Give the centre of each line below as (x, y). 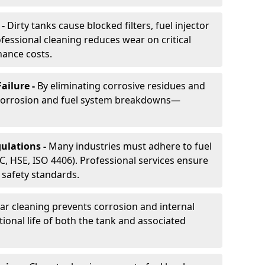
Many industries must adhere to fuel (130, 146)
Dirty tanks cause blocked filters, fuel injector (108, 25)
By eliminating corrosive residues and (121, 86)
